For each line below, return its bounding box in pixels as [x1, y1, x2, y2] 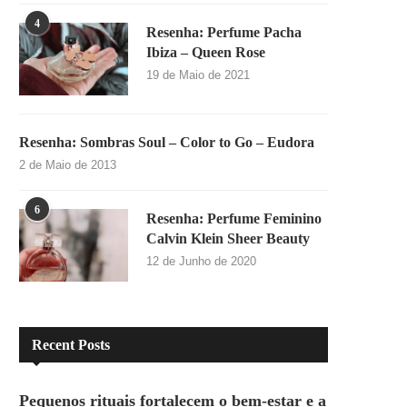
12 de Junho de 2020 [146, 254, 256, 269]
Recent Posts [32, 337, 110, 353]
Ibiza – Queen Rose [146, 45, 265, 61]
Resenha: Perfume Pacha [146, 25, 302, 41]
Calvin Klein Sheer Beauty [146, 231, 310, 247]
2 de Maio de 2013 [19, 158, 116, 173]
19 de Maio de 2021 [146, 68, 250, 83]
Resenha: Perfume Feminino [146, 211, 322, 227]
